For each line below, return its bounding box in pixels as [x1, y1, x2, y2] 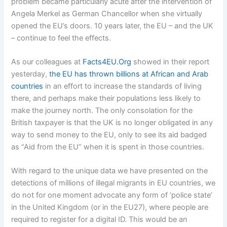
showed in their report [131, 57, 210, 67]
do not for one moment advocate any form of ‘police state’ [11, 191, 213, 200]
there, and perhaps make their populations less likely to [11, 94, 201, 103]
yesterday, [11, 69, 50, 79]
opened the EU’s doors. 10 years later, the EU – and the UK [11, 21, 214, 30]
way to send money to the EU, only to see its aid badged [11, 130, 207, 140]
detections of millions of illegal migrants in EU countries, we [11, 178, 216, 188]
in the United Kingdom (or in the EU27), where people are [11, 203, 209, 212]
